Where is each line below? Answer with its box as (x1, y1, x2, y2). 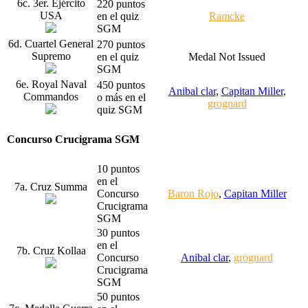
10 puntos (97, 162, 140, 175)
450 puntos (97, 78, 145, 91)
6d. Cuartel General (8, 37, 93, 49)
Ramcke (209, 10, 245, 22)
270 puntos (97, 38, 145, 50)
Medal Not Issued (188, 50, 265, 63)
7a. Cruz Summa (14, 180, 87, 192)
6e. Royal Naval (15, 78, 87, 90)
